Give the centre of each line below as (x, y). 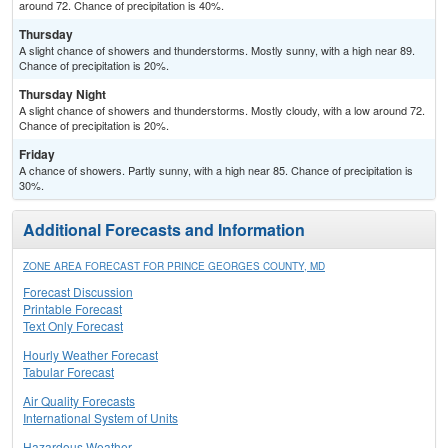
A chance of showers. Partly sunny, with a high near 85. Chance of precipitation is (216, 170)
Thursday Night (62, 94)
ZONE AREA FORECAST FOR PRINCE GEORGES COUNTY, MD (174, 266)
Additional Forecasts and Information (164, 230)
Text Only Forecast (73, 326)
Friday (37, 154)
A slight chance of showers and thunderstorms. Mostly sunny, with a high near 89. (217, 50)
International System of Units (100, 418)
